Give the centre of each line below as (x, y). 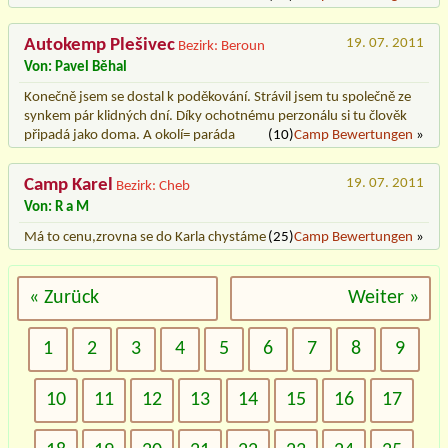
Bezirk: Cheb (153, 186)
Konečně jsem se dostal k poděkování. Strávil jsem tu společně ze (217, 97)
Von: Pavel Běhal (75, 67)
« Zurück (64, 297)
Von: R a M (56, 207)
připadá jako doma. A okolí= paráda (129, 135)
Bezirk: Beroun (221, 46)
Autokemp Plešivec (99, 45)
